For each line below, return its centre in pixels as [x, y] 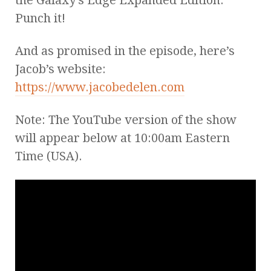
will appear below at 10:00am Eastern [122, 138]
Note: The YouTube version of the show [126, 119]
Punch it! [40, 18]
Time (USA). [49, 156]
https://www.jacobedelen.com [100, 87]
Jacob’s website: [60, 69]
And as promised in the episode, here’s [125, 51]
